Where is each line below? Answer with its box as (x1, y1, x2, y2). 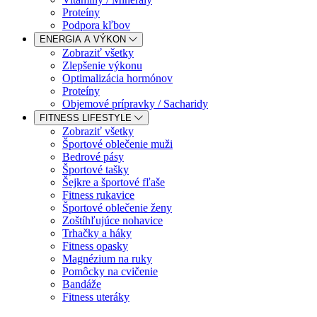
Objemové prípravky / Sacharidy (62, 98, 208, 110)
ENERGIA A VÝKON (40, 34, 129, 45)
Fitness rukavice (62, 189, 134, 201)
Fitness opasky (62, 240, 128, 252)
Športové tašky (62, 163, 129, 175)
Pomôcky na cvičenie (62, 265, 158, 277)
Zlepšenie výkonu (62, 59, 142, 71)
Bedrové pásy (62, 151, 124, 163)
